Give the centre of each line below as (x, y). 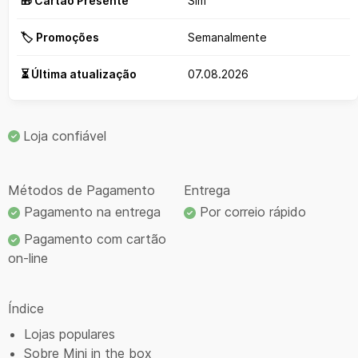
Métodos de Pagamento (82, 190)
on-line (28, 258)
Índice (26, 308)
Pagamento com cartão (93, 239)
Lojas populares (70, 334)
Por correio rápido (251, 211)
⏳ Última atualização (79, 74)
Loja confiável (65, 136)
